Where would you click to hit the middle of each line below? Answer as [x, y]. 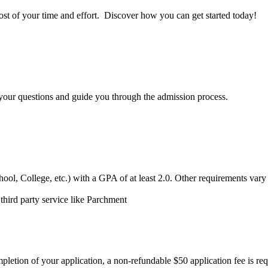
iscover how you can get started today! [184, 15]
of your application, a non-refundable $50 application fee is [144, 260]
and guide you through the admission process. [142, 96]
